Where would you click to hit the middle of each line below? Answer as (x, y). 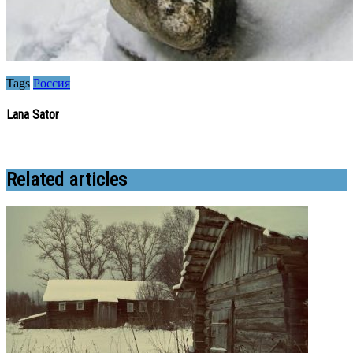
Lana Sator (33, 115)
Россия (52, 83)
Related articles (67, 180)
